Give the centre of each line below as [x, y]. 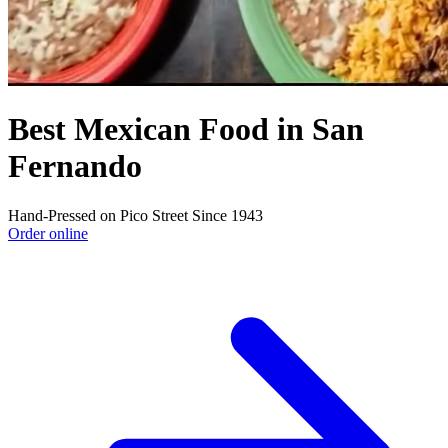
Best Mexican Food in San [186, 129]
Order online [48, 233]
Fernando [75, 166]
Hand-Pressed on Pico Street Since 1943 [135, 215]
